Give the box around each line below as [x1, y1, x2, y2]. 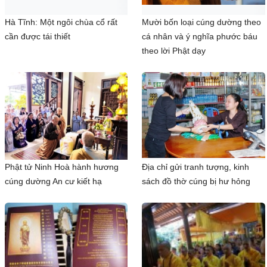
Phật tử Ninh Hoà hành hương [5, 162, 119, 172]
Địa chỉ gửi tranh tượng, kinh [142, 162, 250, 172]
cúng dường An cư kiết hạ [5, 176, 102, 186]
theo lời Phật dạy [142, 45, 206, 55]
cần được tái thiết [5, 31, 70, 41]
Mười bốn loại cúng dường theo [142, 17, 262, 27]
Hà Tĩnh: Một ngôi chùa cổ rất [5, 17, 117, 27]
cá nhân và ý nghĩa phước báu [142, 31, 258, 41]
